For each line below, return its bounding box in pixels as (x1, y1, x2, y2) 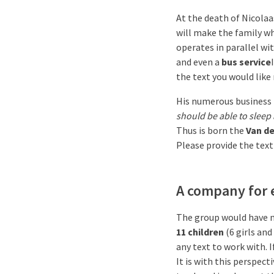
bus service (221, 56, 271, 68)
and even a (176, 56, 221, 68)
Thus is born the (176, 124, 246, 136)
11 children (176, 226, 224, 238)
